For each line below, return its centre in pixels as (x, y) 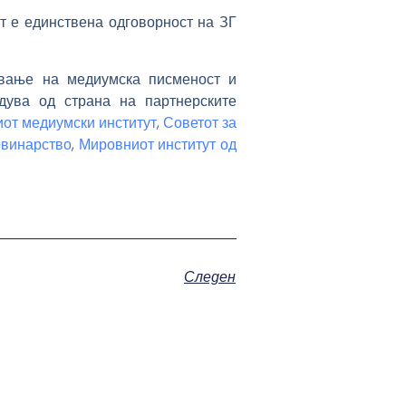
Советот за (200, 122)
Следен (210, 277)
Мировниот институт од (158, 144)
